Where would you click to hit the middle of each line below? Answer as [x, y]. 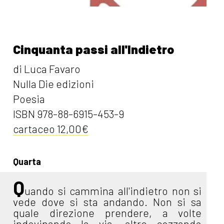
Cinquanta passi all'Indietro [94, 49]
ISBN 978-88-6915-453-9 [69, 114]
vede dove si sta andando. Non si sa [107, 202]
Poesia [29, 99]
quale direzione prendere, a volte [107, 213]
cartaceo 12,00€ [51, 129]
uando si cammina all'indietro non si [113, 191]
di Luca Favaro [47, 69]
